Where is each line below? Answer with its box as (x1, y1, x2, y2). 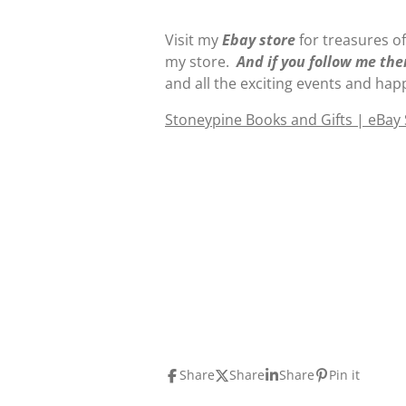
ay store (239, 29, 295, 50)
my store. (165, 51, 233, 72)
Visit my (165, 29, 218, 50)
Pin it (329, 365, 360, 383)
